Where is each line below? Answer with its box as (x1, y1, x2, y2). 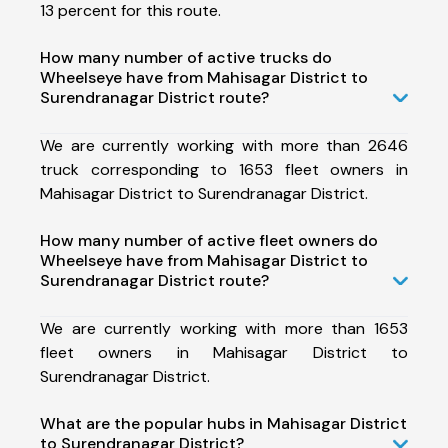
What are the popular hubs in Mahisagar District (40, 412, 407, 434)
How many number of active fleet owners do (40, 229, 378, 251)
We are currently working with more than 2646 (40, 134, 408, 156)
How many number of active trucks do (40, 46, 332, 68)
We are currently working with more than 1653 (40, 317, 408, 339)
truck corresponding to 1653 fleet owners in (40, 158, 408, 180)
